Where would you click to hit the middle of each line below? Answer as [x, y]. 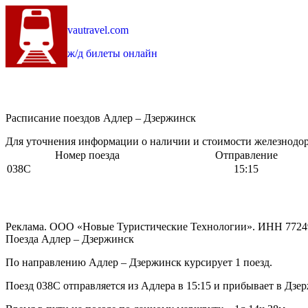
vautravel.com [98, 30]
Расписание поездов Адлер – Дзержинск [101, 118]
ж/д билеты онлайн [112, 53]
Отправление [246, 155]
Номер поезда [87, 155]
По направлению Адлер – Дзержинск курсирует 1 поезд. [139, 263]
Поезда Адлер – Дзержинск [70, 239]
